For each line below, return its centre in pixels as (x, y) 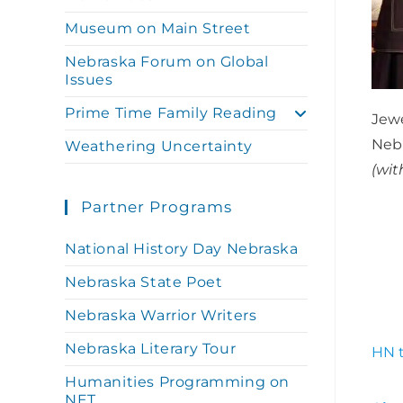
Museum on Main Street (158, 28)
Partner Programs (157, 207)
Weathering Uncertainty (159, 146)
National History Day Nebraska (182, 249)
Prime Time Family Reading (171, 113)
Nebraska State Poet (144, 282)
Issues (89, 80)
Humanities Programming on (178, 382)
